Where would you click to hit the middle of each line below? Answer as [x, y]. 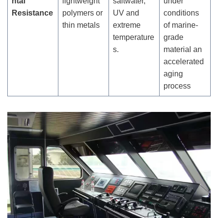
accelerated [184, 61]
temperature [134, 37]
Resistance [32, 13]
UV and [126, 13]
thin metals [81, 25]
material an [183, 49]
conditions [181, 13]
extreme [127, 25]
